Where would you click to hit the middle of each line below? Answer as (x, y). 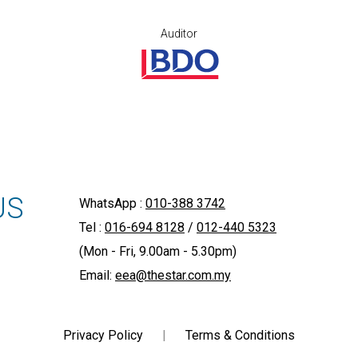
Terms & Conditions (240, 335)
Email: (97, 275)
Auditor (179, 33)
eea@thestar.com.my (173, 275)
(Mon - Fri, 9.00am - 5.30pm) (157, 251)
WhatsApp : (112, 203)
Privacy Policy (103, 335)
